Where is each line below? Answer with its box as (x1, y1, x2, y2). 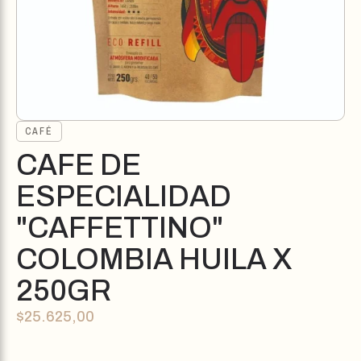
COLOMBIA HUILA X (16, 243, 293, 276)
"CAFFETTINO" (16, 212, 223, 244)
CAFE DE (16, 149, 141, 181)
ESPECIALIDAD (16, 180, 231, 213)
